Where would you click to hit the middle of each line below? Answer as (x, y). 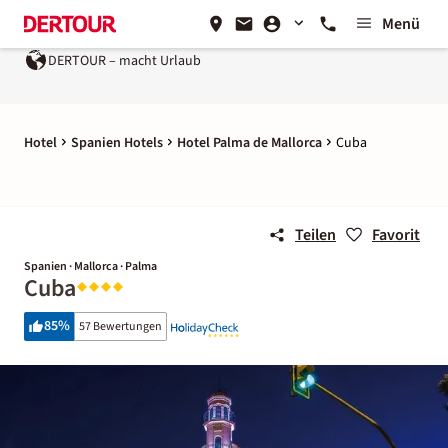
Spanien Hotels (117, 143)
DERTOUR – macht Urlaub (124, 60)
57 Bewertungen (120, 326)
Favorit (396, 235)
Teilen (315, 235)
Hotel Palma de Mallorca (249, 143)
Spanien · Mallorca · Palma (90, 266)
